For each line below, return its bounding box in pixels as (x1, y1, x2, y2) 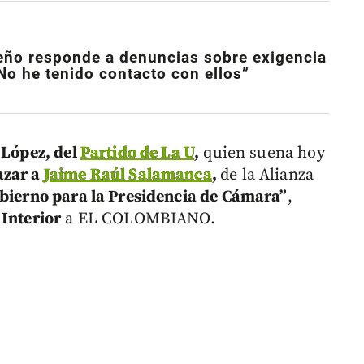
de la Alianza (220, 165, 314, 186)
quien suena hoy (199, 143, 325, 164)
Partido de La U (80, 143, 195, 164)
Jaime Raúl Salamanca (43, 165, 212, 186)
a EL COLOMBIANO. (61, 209, 215, 230)
